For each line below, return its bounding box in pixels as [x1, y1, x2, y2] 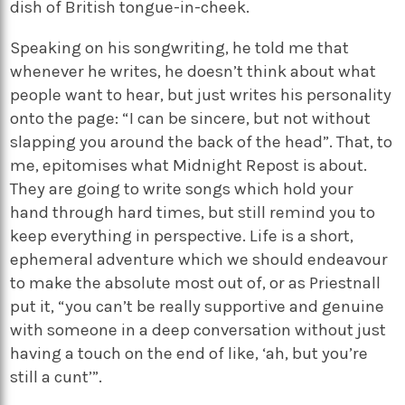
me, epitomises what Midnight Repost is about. [10, 155, 368, 175]
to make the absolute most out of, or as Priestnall [10, 272, 381, 293]
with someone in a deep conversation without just [10, 319, 387, 340]
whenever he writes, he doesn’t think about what [10, 61, 377, 81]
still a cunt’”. [10, 366, 103, 387]
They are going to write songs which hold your [10, 178, 354, 199]
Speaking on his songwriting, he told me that [10, 37, 350, 58]
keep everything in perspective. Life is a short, [10, 225, 354, 246]
